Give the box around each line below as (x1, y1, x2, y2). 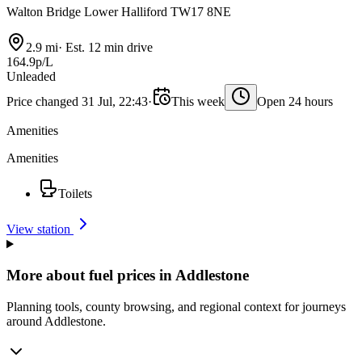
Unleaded (6, 69, 56, 84)
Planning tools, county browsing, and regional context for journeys (6, 299, 346, 314)
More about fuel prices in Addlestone (6, 267, 249, 284)
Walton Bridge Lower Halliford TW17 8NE (6, 5, 231, 19)
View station (6, 222, 74, 237)
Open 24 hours (257, 95, 333, 109)
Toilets (58, 187, 92, 201)
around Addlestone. (6, 314, 106, 328)
